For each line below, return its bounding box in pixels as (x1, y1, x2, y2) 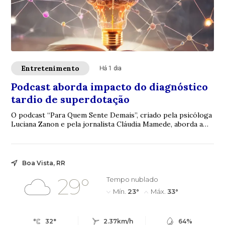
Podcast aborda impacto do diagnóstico (11, 80, 208, 93)
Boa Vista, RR (22, 159, 66, 167)
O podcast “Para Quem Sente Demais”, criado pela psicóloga (11, 110, 212, 120)
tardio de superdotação (11, 92, 130, 105)
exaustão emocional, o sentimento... (11, 128, 130, 138)
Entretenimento (21, 63, 80, 73)
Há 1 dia (99, 64, 122, 72)
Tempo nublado (106, 175, 158, 183)
